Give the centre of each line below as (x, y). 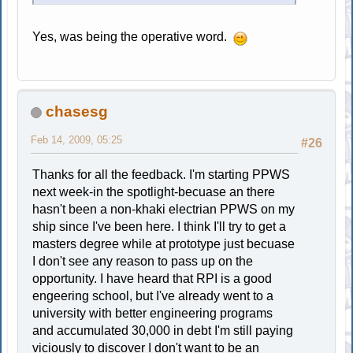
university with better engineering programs (153, 313)
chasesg (77, 111)
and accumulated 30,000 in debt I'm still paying (163, 330)
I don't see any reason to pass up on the (143, 261)
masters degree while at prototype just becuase (164, 243)
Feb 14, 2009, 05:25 (77, 139)
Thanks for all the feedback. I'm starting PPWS (162, 174)
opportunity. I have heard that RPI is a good (152, 278)
